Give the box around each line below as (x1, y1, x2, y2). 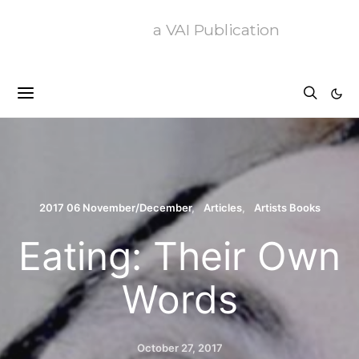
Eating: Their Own (18, 232, 341, 280)
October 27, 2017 (136, 341, 223, 354)
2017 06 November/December (38, 201, 192, 214)
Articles (203, 201, 242, 214)
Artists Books (253, 201, 321, 214)
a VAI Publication (153, 20, 280, 39)
